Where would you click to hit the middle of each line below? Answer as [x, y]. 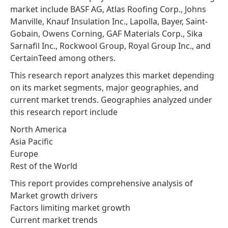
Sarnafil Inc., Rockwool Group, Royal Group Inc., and [110, 46]
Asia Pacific [32, 141]
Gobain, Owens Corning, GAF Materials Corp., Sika [106, 33]
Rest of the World [44, 166]
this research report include [64, 112]
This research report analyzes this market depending [112, 75]
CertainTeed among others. [63, 58]
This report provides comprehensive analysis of [102, 183]
